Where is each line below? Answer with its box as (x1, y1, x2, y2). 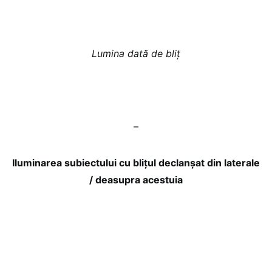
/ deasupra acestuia (89, 174, 183, 186)
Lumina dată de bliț (92, 47, 180, 59)
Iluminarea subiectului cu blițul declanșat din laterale (12, 157, 260, 169)
